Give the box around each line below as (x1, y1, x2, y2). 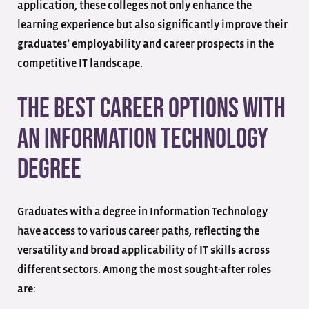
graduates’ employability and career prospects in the (17, 38, 274, 50)
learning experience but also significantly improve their (17, 19, 288, 30)
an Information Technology (17, 122, 268, 156)
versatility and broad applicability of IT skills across (17, 244, 270, 256)
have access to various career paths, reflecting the (17, 225, 259, 237)
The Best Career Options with (17, 92, 286, 126)
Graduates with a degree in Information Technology (17, 206, 268, 217)
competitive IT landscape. (17, 57, 145, 69)
